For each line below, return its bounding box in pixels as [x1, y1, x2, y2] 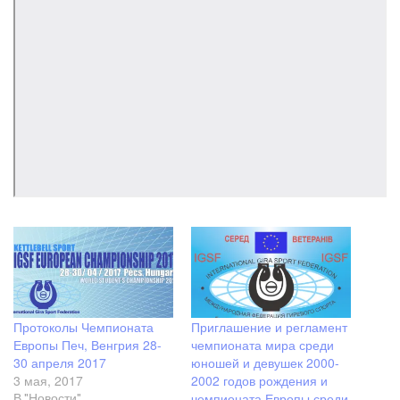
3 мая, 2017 [13, 371, 83, 390]
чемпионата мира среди [191, 336, 334, 354]
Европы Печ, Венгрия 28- [13, 336, 162, 354]
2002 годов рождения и [191, 371, 328, 390]
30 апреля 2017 [13, 354, 106, 372]
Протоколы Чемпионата [13, 318, 154, 337]
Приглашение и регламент [191, 318, 347, 337]
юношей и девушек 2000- [191, 354, 339, 372]
